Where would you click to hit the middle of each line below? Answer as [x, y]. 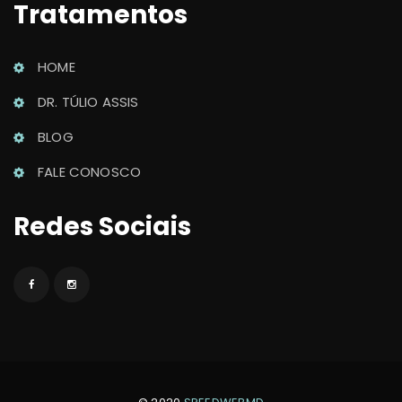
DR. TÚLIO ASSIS [88, 101]
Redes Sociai [102, 226]
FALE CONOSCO [89, 171]
